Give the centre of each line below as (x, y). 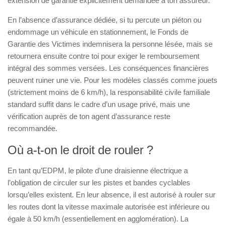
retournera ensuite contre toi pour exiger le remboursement (103, 56)
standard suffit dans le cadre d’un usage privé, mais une (99, 104)
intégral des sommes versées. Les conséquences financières (108, 68)
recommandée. (32, 128)
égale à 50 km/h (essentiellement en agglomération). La (98, 218)
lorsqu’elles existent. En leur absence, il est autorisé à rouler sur (111, 194)
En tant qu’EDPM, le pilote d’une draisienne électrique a (98, 170)
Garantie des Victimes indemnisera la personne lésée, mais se (110, 44)
